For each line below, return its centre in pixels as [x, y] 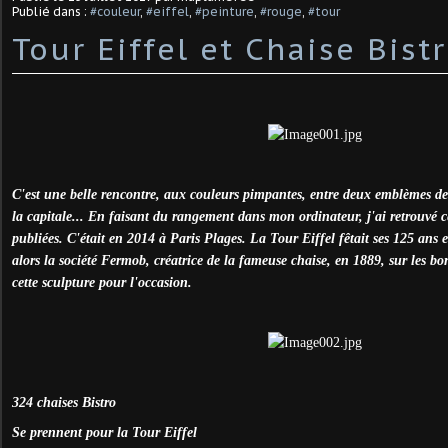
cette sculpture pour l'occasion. [102, 282]
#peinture [224, 11]
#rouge [281, 11]
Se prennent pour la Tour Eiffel [104, 432]
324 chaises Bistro [64, 402]
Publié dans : [51, 11]
